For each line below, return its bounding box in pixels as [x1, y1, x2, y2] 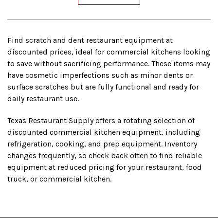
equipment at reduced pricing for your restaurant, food [7, 163, 202, 172]
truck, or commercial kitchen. [7, 174, 111, 184]
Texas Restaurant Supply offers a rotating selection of [7, 116, 195, 126]
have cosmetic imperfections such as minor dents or [7, 71, 193, 80]
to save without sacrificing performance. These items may [7, 59, 210, 69]
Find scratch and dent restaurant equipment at [7, 36, 173, 45]
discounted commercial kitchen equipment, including [7, 127, 200, 137]
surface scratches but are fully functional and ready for [7, 82, 199, 92]
